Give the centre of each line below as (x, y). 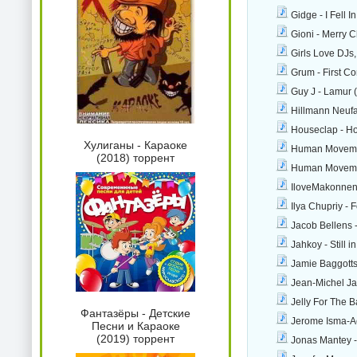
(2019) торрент (135, 339)
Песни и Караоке (135, 326)
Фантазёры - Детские (135, 314)
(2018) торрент (135, 158)
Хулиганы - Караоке (135, 145)
